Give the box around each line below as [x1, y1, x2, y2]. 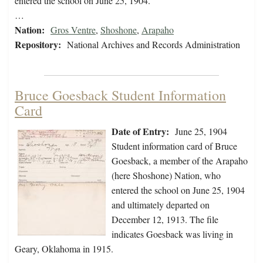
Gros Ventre [50, 23, 96, 36]
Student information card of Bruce [112, 140, 237, 153]
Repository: [15, 38, 61, 52]
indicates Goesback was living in [112, 228, 233, 241]
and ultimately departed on [112, 198, 210, 211]
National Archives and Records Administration [67, 38, 240, 51]
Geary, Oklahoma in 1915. [15, 242, 113, 255]
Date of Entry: [112, 124, 169, 139]
